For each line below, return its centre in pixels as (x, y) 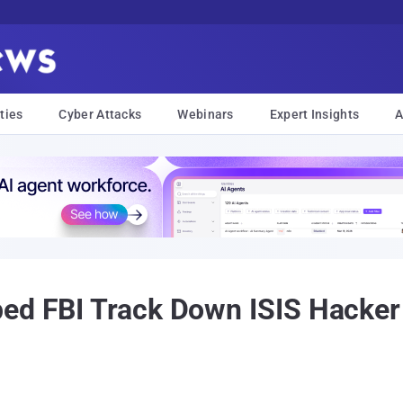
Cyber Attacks (100, 114)
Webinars (206, 114)
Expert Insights (314, 114)
